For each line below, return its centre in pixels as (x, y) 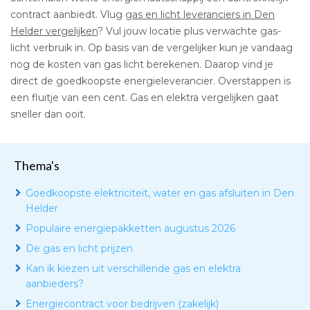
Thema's (37, 166)
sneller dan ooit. (48, 114)
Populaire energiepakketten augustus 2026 (130, 228)
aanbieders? (55, 284)
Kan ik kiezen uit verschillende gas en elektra (133, 268)
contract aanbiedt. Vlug (68, 15)
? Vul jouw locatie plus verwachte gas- (189, 31)
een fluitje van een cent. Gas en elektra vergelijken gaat (145, 98)
